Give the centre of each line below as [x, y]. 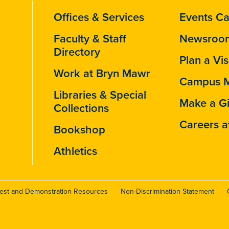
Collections [82, 108]
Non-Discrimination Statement [167, 192]
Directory [77, 52]
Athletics [76, 151]
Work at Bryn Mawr [102, 74]
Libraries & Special [100, 95]
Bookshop [80, 130]
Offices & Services [99, 17]
